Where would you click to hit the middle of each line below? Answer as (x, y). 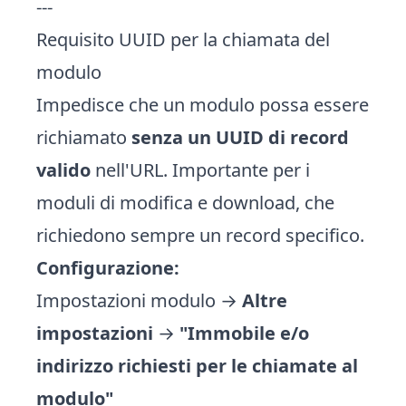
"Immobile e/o (244, 333)
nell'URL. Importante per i (200, 170)
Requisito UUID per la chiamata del (183, 39)
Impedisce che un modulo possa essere (203, 105)
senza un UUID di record (240, 137)
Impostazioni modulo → (139, 300)
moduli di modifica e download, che (185, 203)
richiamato (84, 137)
